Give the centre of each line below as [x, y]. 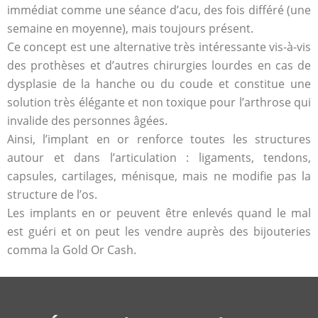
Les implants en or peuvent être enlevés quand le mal [159, 213]
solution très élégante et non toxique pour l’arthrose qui [159, 103]
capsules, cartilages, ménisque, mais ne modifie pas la [159, 176]
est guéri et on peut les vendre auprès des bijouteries [159, 232]
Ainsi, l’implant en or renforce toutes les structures [159, 139]
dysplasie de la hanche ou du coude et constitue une [159, 84]
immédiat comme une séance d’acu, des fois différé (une [159, 10]
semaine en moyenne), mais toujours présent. [130, 29]
